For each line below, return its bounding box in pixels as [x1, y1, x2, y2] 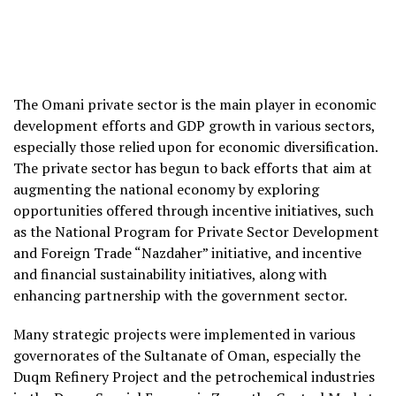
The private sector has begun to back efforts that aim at [13, 157, 372, 178]
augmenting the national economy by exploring [13, 179, 319, 199]
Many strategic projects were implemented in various [13, 324, 355, 344]
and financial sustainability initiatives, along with [13, 263, 327, 284]
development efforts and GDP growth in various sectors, [13, 115, 375, 135]
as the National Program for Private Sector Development [13, 221, 379, 241]
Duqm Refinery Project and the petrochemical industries [13, 366, 375, 386]
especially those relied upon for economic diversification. [13, 136, 377, 156]
